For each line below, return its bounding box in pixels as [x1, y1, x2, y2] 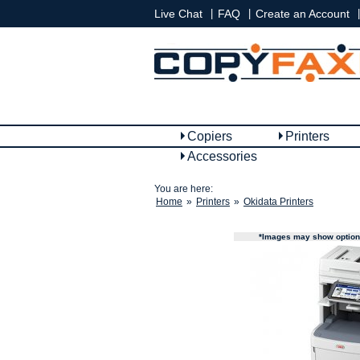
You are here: [154, 183, 213, 194]
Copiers [187, 129, 232, 143]
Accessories [187, 149, 257, 163]
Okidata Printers [243, 196, 313, 207]
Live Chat [154, 7, 202, 20]
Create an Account [256, 7, 350, 20]
